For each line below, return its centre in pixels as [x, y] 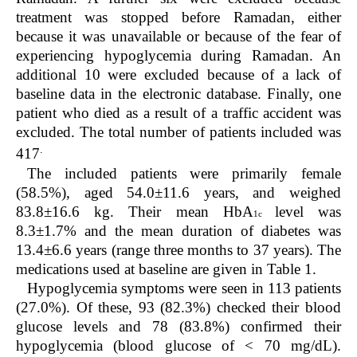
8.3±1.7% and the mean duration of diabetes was [178, 230]
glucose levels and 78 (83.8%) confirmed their [178, 326]
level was [308, 211]
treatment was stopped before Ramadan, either [178, 18]
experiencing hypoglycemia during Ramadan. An [178, 56]
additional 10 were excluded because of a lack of [178, 75]
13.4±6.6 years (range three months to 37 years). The [178, 249]
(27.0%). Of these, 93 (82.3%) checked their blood [178, 307]
